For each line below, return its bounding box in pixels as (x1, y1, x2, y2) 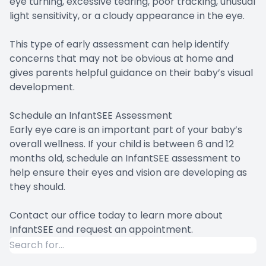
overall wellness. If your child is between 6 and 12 (9, 137, 234, 151)
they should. (9, 179, 65, 194)
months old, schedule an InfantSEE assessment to (9, 151, 240, 165)
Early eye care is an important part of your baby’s (9, 122, 242, 137)
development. (9, 80, 75, 94)
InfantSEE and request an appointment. (9, 222, 193, 236)
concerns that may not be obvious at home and (9, 51, 233, 65)
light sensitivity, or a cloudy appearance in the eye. (9, 8, 245, 23)
